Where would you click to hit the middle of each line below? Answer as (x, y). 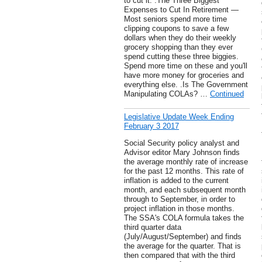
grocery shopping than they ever (178, 47)
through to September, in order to (180, 199)
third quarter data (153, 227)
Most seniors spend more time (175, 19)
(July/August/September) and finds (183, 237)
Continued (227, 94)
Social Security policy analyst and (182, 143)
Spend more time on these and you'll (186, 66)
